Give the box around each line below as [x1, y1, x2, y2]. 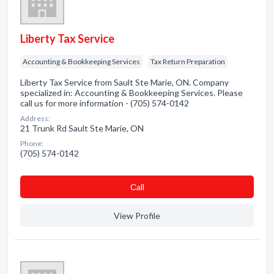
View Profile [114, 210, 160, 221]
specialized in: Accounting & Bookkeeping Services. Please [20, 87, 243, 98]
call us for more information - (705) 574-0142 [20, 98, 189, 108]
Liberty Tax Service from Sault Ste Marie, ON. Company [20, 77, 229, 87]
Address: [20, 114, 50, 123]
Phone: [20, 139, 43, 148]
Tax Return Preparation [150, 57, 225, 66]
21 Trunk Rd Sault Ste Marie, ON [20, 123, 144, 133]
